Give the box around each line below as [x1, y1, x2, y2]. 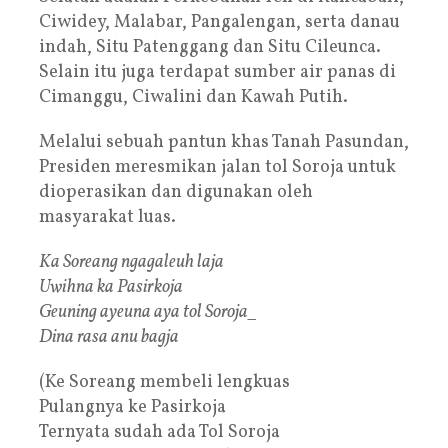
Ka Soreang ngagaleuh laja [39, 249, 224, 275]
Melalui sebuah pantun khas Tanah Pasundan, [39, 129, 409, 155]
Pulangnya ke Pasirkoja [39, 394, 226, 420]
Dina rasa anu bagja [39, 324, 179, 350]
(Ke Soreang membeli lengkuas [39, 369, 290, 395]
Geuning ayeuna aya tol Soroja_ [39, 299, 258, 325]
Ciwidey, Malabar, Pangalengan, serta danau [39, 9, 400, 35]
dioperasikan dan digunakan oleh [39, 179, 313, 205]
